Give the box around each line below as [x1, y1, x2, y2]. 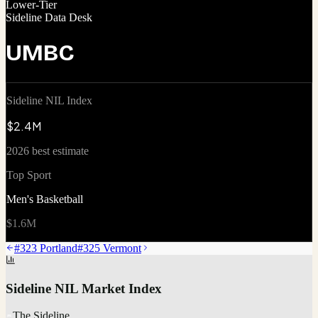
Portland [40, 241, 77, 254]
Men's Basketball [6, 192, 83, 205]
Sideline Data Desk [6, 11, 92, 23]
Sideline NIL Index [6, 94, 92, 106]
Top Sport [6, 168, 51, 181]
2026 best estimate [6, 144, 89, 157]
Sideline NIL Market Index [6, 280, 162, 296]
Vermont [103, 241, 141, 254]
